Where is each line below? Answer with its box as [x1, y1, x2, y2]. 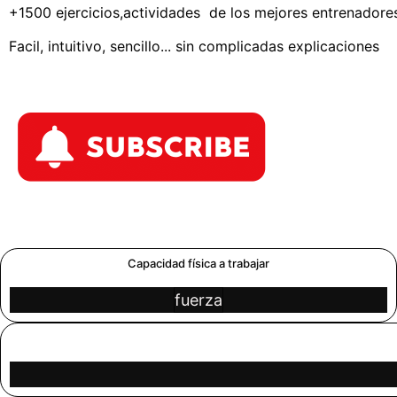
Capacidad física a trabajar [127, 255, 269, 270]
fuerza [174, 290, 222, 309]
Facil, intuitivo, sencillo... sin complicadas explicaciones [9, 36, 379, 55]
